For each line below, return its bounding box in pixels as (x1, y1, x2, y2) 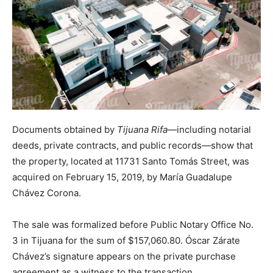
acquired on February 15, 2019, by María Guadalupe (12, 171, 232, 183)
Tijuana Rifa (117, 124, 168, 136)
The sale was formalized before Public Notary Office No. (12, 219, 253, 231)
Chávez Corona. (12, 187, 81, 199)
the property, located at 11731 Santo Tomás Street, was (12, 155, 249, 168)
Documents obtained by (12, 124, 117, 136)
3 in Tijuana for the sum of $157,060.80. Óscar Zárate (12, 235, 240, 247)
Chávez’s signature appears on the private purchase (12, 250, 236, 263)
